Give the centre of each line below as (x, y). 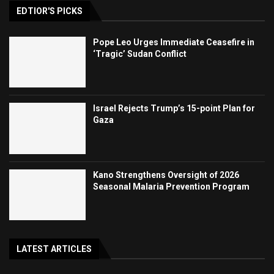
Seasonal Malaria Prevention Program (172, 186)
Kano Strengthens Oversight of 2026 (166, 175)
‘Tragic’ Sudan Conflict (140, 54)
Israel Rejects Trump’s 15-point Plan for (174, 109)
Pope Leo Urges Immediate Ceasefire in (174, 42)
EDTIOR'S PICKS (50, 11)
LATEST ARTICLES (54, 249)
